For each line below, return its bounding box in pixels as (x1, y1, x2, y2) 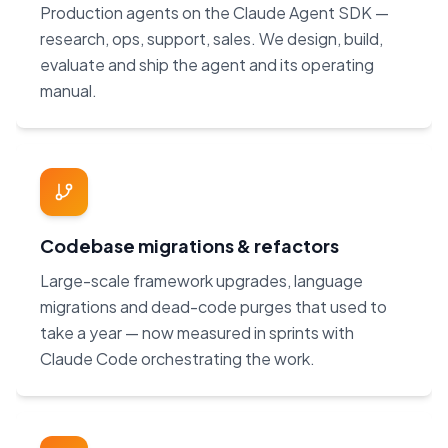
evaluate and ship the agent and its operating (40, 54, 374, 76)
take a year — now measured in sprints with (40, 322, 354, 344)
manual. (40, 80, 97, 102)
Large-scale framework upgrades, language (40, 270, 363, 292)
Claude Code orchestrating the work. (40, 348, 315, 370)
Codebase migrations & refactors (40, 234, 339, 258)
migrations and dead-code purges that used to (40, 296, 387, 318)
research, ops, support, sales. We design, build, (40, 28, 383, 50)
